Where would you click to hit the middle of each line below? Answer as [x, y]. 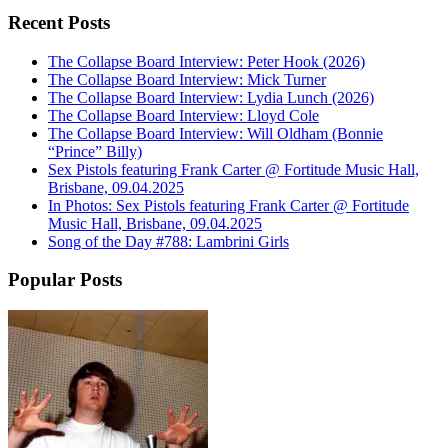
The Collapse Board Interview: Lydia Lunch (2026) [211, 97]
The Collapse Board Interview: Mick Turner [187, 79]
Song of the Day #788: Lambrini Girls [168, 241]
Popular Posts [65, 280]
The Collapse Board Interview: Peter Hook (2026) [206, 61]
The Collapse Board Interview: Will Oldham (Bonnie [215, 133]
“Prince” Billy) [95, 151]
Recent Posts [59, 22]
